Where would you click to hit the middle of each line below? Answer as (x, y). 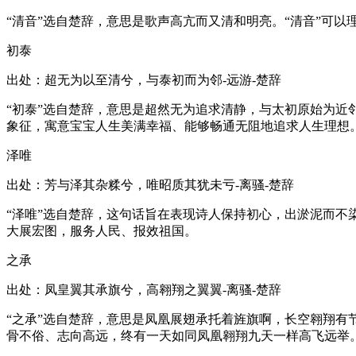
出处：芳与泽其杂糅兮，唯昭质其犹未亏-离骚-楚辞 (150, 184)
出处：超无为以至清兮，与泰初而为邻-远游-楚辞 (144, 79)
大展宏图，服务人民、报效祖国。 (102, 230)
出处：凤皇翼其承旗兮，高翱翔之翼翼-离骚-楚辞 (144, 289)
